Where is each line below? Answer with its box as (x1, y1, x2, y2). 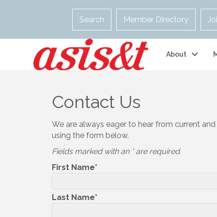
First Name (52, 162, 95, 172)
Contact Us (52, 91, 140, 112)
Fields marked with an (52, 146, 131, 156)
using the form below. (52, 130, 131, 140)
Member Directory (123, 15, 188, 24)
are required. (134, 146, 181, 156)
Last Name (52, 192, 95, 202)
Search (79, 15, 104, 24)
